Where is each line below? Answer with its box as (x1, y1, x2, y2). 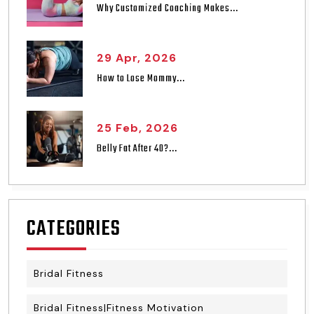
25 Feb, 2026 (97, 120, 178, 135)
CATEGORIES (27, 213, 121, 245)
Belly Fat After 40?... (97, 140, 177, 157)
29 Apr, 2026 (97, 50, 177, 65)
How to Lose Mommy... (97, 70, 185, 87)
